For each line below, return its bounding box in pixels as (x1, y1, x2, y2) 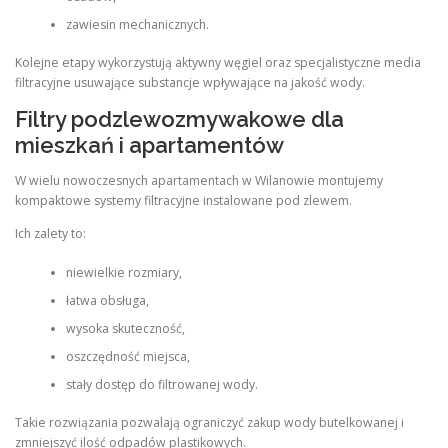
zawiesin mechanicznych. (65, 15, 209, 33)
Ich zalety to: (15, 225, 86, 243)
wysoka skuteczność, (65, 319, 185, 337)
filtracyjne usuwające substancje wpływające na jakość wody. (15, 74, 365, 91)
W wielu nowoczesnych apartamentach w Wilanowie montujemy (15, 172, 383, 190)
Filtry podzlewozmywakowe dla (15, 106, 344, 133)
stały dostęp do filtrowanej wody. (65, 375, 258, 393)
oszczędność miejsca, (65, 347, 190, 365)
